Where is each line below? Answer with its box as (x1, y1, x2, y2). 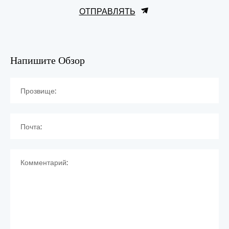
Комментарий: (20, 157, 68, 167)
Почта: (20, 121, 42, 131)
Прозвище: (20, 85, 56, 95)
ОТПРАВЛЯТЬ (79, 5, 135, 16)
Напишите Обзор (10, 49, 85, 67)
